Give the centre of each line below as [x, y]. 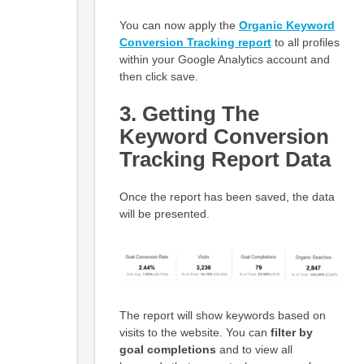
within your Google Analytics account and [224, 60]
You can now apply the [179, 26]
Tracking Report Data [225, 160]
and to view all [254, 349]
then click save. [158, 77]
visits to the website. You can [195, 332]
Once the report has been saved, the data [227, 197]
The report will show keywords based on [222, 315]
